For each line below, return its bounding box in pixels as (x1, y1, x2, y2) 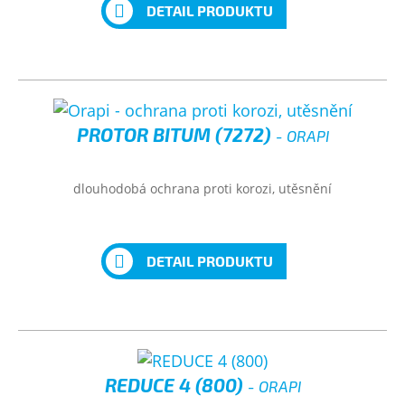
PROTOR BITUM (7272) (76, 123, 276, 146)
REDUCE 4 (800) (104, 373, 248, 396)
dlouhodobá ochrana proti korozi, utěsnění (73, 180, 332, 197)
